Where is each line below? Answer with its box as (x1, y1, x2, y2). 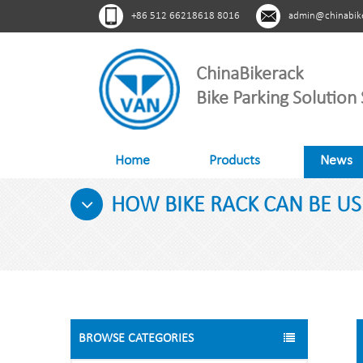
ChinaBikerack (196, 65, 304, 84)
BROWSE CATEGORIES (79, 332, 194, 345)
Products (209, 153, 261, 169)
